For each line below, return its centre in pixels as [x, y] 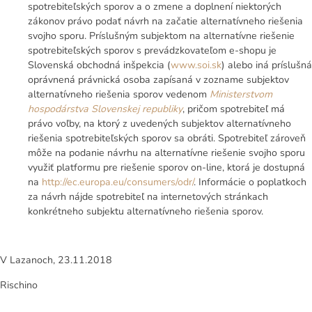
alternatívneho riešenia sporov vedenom [119, 95]
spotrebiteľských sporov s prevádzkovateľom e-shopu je [152, 51]
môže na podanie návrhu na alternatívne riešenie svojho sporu [166, 153]
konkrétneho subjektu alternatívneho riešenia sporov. [146, 212]
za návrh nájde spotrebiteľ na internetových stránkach [148, 197]
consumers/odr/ [160, 182]
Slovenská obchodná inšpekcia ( [99, 65]
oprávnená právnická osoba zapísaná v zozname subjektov [158, 80]
